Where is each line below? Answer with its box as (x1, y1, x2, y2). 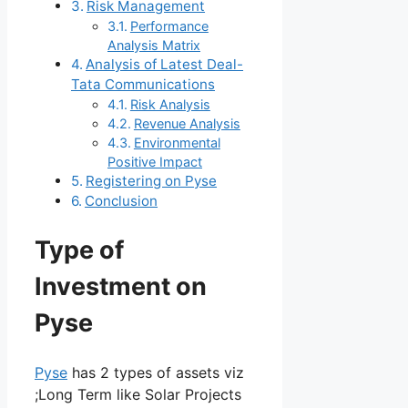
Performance (129, 18, 209, 35)
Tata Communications (71, 76, 215, 94)
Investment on (35, 270, 207, 301)
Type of (35, 234, 124, 265)
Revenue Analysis (133, 116, 240, 132)
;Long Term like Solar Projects (35, 384, 241, 403)
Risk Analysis (129, 97, 210, 113)
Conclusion (85, 192, 158, 210)
